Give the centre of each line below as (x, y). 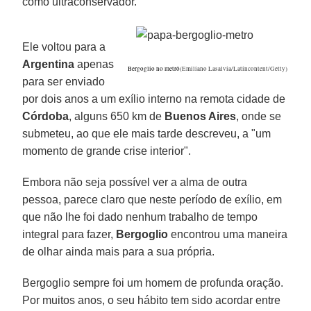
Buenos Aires (201, 116)
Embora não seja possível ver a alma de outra (135, 182)
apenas (94, 64)
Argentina (49, 64)
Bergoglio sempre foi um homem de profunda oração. (153, 283)
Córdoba (46, 116)
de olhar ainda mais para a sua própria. (119, 251)
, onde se (259, 116)
